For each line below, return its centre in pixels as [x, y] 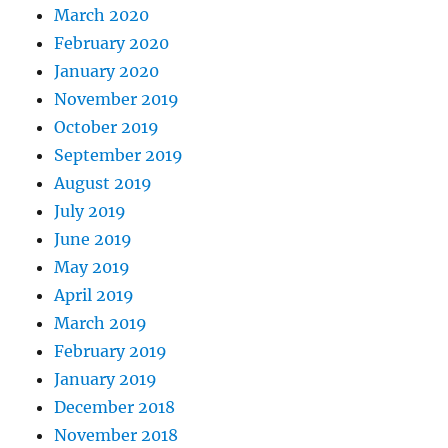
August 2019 [103, 183]
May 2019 [92, 267]
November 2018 [116, 435]
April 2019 [94, 295]
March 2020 [102, 15]
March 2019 [101, 323]
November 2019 [117, 99]
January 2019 [106, 379]
